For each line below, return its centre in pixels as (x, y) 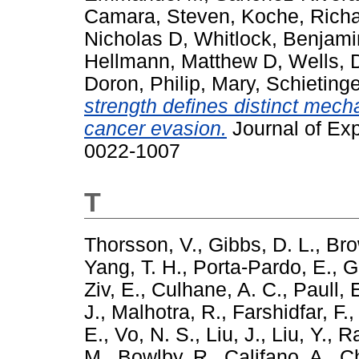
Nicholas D (133, 39)
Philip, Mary (202, 84)
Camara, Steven (157, 17)
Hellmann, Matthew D (181, 62)
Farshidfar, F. (290, 313)
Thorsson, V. (141, 245)
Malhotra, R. (166, 313)
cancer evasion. (155, 129)
